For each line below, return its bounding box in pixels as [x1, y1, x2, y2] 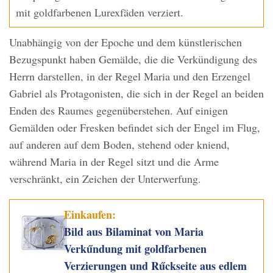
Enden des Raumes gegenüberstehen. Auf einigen [9, 103, 228, 118]
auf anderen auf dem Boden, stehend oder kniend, [9, 137, 230, 152]
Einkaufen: [64, 207, 116, 223]
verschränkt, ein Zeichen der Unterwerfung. [9, 171, 201, 186]
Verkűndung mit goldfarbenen [64, 241, 207, 257]
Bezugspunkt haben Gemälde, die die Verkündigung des [9, 52, 257, 67]
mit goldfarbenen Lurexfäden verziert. [16, 5, 183, 20]
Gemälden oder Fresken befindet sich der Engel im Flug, [9, 120, 260, 135]
